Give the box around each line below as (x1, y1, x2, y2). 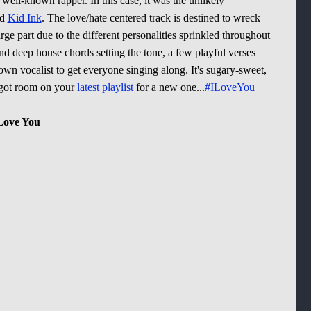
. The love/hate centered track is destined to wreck (41, 12, 260, 24)
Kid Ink (7, 12, 42, 24)
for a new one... (133, 81, 205, 93)
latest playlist (76, 81, 133, 93)
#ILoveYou (204, 81, 255, 93)
